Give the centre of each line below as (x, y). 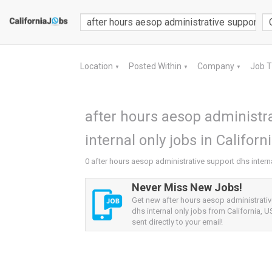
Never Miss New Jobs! (187, 187)
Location (97, 66)
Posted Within (156, 66)
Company (217, 66)
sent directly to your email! (177, 222)
